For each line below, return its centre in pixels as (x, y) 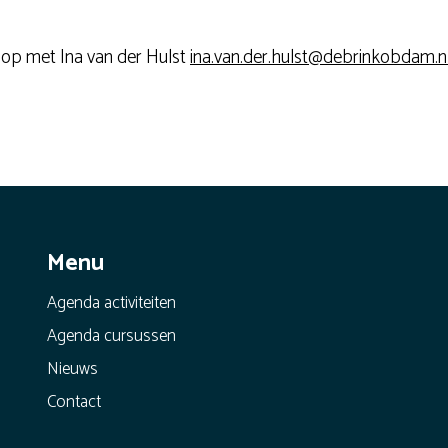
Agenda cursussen (111, 336)
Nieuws (72, 369)
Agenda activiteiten (111, 303)
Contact (73, 402)
